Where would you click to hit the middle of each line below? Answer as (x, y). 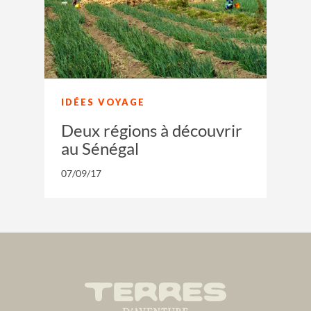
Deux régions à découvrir (152, 130)
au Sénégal (100, 148)
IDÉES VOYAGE (103, 102)
